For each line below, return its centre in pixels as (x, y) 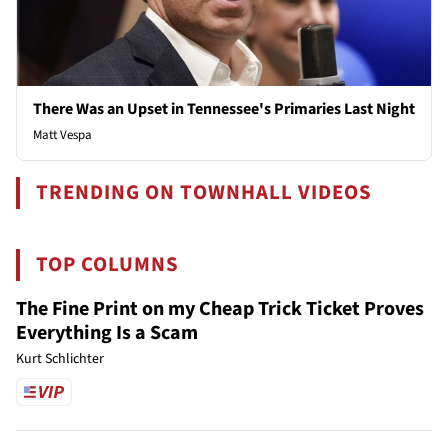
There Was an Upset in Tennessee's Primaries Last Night (224, 108)
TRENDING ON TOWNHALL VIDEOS (204, 192)
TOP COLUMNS (108, 264)
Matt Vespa (62, 134)
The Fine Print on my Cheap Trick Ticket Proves (220, 308)
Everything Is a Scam (107, 332)
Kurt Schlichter (60, 358)
